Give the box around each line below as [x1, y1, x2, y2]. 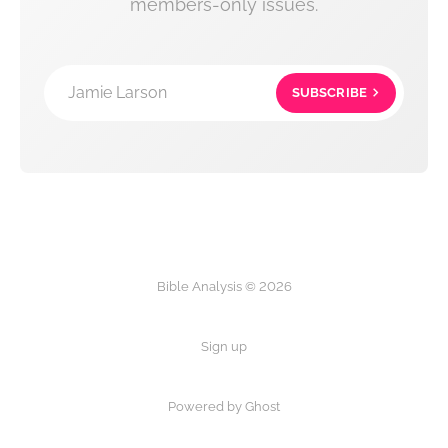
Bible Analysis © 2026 [156, 278, 292, 294]
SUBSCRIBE [291, 85, 367, 101]
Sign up [201, 338, 247, 354]
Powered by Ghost [168, 398, 280, 414]
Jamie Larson [68, 83, 167, 103]
